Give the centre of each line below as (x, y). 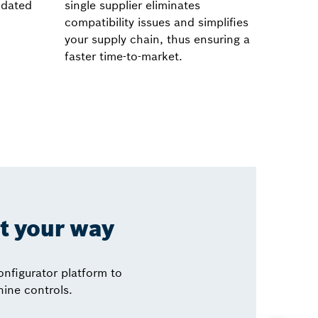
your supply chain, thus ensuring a (157, 39)
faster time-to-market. (124, 56)
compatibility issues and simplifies (157, 22)
